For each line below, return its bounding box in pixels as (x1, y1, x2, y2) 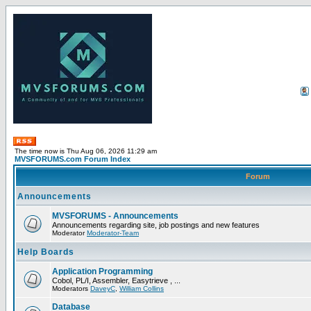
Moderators (52, 285, 90, 292)
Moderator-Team (87, 229, 139, 237)
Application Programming (52, 267, 153, 276)
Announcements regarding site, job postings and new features (52, 221, 260, 229)
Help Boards (17, 247, 74, 257)
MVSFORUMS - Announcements (52, 211, 178, 221)
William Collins (119, 285, 164, 292)
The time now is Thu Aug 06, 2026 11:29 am (15, 147, 157, 155)
